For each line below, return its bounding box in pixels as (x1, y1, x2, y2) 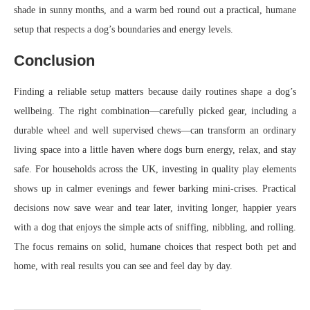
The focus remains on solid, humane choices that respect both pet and (14, 241, 296, 252)
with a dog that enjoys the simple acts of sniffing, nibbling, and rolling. (14, 222, 296, 232)
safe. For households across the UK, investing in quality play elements (14, 164, 296, 174)
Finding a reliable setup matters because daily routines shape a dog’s (14, 86, 296, 97)
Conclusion (14, 52, 95, 69)
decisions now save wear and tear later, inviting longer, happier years (14, 203, 296, 213)
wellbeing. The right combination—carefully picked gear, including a (14, 106, 296, 116)
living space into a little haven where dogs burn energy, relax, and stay (14, 145, 296, 155)
